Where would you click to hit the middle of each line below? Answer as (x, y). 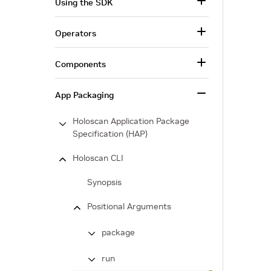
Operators (76, 33)
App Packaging (84, 95)
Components (80, 64)
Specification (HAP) (110, 134)
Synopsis (104, 182)
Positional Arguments (129, 206)
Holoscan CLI (98, 158)
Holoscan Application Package (131, 121)
